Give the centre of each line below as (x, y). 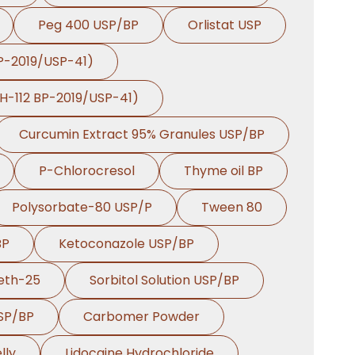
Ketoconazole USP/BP (126, 244)
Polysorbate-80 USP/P (82, 207)
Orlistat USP (224, 25)
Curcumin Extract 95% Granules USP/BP (142, 134)
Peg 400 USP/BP (88, 25)
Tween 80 (231, 207)
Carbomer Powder (141, 317)
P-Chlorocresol (86, 171)
